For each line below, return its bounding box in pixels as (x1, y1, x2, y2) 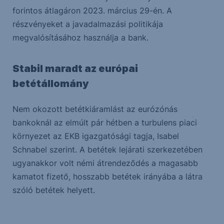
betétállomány (12, 77, 89, 89)
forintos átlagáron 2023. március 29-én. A (12, 5, 172, 15)
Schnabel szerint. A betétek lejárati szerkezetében (12, 144, 202, 154)
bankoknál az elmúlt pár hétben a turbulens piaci (12, 117, 197, 127)
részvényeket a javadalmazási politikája (12, 19, 163, 29)
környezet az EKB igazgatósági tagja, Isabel (12, 131, 179, 141)
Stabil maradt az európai (12, 62, 138, 74)
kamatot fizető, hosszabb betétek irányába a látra (12, 171, 202, 181)
